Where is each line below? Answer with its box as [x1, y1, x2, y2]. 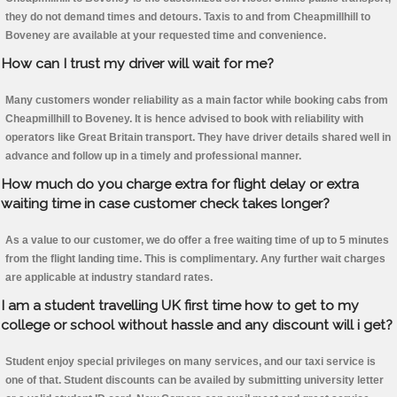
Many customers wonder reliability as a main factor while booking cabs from [5, 94, 388, 107]
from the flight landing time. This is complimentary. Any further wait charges [5, 253, 385, 266]
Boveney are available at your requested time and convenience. [5, 29, 326, 43]
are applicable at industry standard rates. [5, 271, 213, 284]
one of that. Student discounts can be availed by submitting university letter [5, 374, 384, 387]
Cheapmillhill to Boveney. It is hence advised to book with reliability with [5, 113, 363, 126]
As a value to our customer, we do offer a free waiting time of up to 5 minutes [5, 234, 389, 247]
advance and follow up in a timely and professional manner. [5, 150, 301, 163]
